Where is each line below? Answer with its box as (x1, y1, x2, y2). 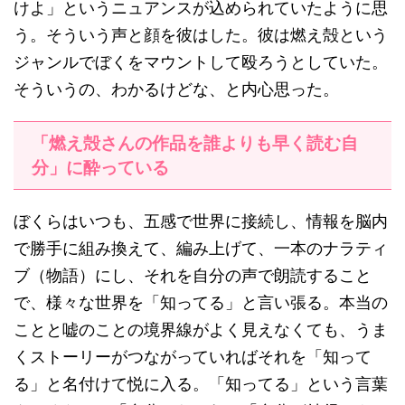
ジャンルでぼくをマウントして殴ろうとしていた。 (14, 53, 388, 71)
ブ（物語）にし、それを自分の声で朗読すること (14, 267, 372, 285)
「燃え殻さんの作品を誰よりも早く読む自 (32, 134, 358, 153)
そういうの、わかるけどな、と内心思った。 (14, 80, 339, 99)
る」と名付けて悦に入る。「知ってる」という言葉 (14, 375, 388, 393)
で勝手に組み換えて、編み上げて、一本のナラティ (14, 240, 388, 258)
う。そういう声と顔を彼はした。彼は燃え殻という (14, 26, 388, 44)
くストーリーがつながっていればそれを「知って (14, 348, 372, 366)
